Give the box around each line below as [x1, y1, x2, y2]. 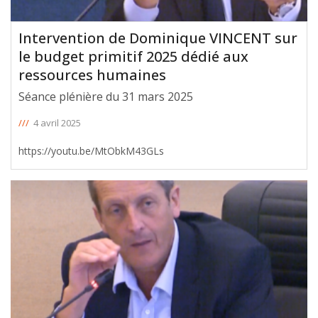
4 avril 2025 [33, 116, 81, 129]
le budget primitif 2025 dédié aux [18, 46, 248, 66]
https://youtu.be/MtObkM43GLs [18, 143, 164, 158]
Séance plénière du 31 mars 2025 [18, 88, 193, 104]
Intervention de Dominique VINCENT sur [18, 28, 297, 48]
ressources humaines [18, 65, 166, 84]
